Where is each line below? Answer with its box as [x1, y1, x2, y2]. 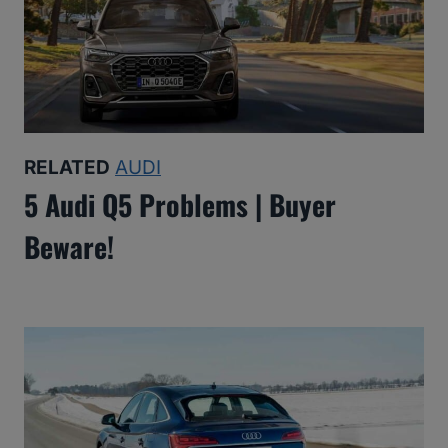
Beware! [24, 226, 114, 268]
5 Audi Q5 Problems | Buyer [24, 184, 336, 226]
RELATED [24, 156, 110, 180]
